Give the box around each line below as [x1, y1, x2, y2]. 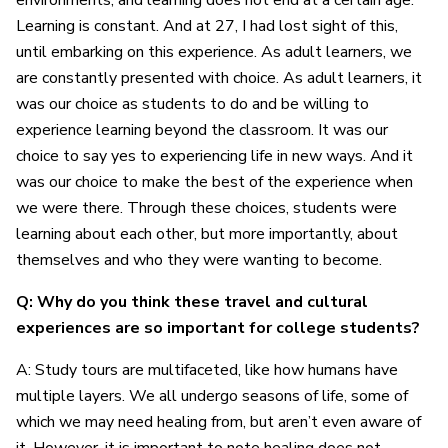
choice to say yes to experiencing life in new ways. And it [16, 145, 413, 168]
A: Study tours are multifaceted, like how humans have [16, 359, 398, 382]
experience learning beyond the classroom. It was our [16, 119, 388, 142]
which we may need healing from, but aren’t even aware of [16, 411, 421, 434]
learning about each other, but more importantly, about [16, 223, 398, 246]
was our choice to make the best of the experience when [16, 171, 413, 194]
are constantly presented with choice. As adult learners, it [16, 67, 422, 90]
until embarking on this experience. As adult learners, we [16, 41, 412, 64]
